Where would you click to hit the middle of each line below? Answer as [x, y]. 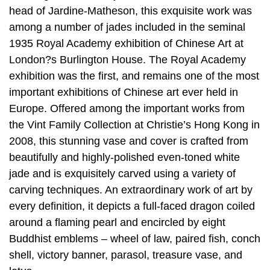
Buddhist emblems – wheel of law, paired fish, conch [135, 238]
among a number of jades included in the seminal [127, 27]
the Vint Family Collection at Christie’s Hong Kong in [134, 124]
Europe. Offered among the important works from [127, 108]
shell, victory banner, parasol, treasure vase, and [126, 255]
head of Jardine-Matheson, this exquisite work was [130, 11]
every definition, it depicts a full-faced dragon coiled [132, 206]
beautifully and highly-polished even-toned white [124, 157]
